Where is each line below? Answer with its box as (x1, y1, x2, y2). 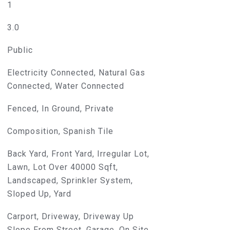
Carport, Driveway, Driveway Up (7, 212, 134, 221)
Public (7, 45, 33, 55)
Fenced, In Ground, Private (7, 104, 114, 113)
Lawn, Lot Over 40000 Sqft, (7, 162, 118, 172)
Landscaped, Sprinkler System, (7, 176, 133, 185)
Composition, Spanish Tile (7, 126, 113, 136)
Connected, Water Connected (7, 81, 124, 91)
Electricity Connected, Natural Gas (7, 68, 145, 78)
